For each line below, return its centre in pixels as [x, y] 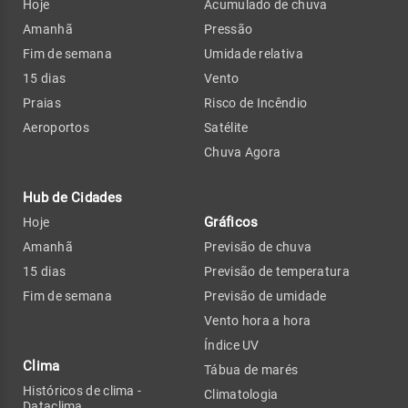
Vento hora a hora [258, 320]
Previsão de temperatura [277, 271]
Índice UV [232, 345]
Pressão [229, 29]
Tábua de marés [251, 369]
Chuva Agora [243, 152]
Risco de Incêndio [256, 102]
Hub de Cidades [73, 197]
